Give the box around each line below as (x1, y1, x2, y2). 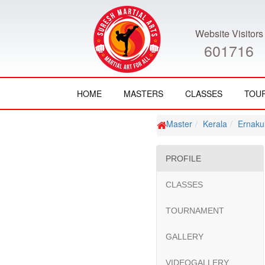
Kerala (203, 118, 227, 130)
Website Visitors (195, 26, 263, 40)
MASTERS (124, 88, 163, 99)
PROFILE (166, 154, 201, 163)
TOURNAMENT (166, 206, 224, 215)
